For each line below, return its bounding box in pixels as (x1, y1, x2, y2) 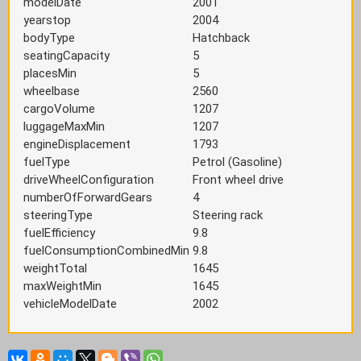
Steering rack (193, 208, 263, 222)
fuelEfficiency (23, 226, 95, 240)
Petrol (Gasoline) (193, 155, 282, 169)
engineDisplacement (23, 137, 131, 151)
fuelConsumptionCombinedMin (23, 243, 189, 258)
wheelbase (23, 84, 80, 98)
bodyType (23, 31, 75, 45)
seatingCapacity (23, 48, 110, 63)
